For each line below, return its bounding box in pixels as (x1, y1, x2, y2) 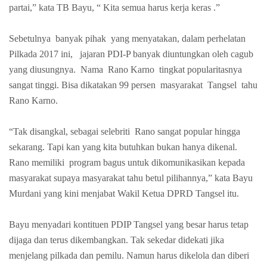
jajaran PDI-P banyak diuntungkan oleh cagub (80, 48, 253, 59)
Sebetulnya (9, 33, 53, 44)
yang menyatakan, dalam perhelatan (111, 33, 246, 44)
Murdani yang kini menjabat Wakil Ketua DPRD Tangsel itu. (9, 188, 239, 198)
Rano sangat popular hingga (135, 126, 240, 136)
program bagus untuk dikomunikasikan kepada (69, 157, 245, 167)
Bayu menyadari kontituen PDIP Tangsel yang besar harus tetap (9, 219, 249, 229)
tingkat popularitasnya (159, 64, 242, 74)
